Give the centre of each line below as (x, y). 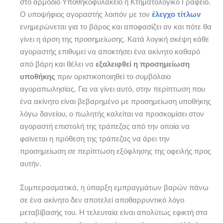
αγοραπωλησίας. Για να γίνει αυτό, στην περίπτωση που (112, 89)
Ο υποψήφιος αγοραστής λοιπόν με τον (86, 14)
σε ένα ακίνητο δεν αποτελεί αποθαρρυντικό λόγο (102, 200)
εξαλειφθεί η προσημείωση (143, 64)
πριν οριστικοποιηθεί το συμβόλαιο (113, 76)
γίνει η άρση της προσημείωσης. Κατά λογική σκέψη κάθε (114, 39)
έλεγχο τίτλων (176, 14)
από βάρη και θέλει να (58, 64)
